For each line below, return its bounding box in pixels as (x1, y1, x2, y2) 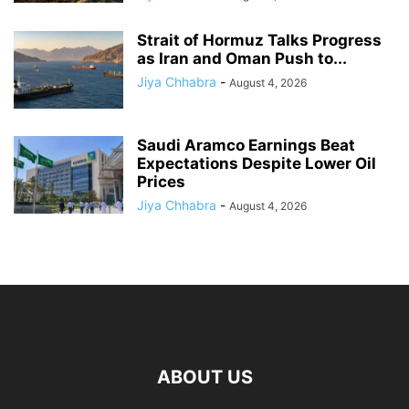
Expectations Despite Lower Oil (137, 154, 376, 173)
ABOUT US (156, 366, 253, 389)
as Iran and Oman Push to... (137, 49, 347, 68)
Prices (137, 173, 185, 192)
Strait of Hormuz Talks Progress (137, 31, 382, 50)
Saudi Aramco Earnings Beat (137, 136, 355, 155)
